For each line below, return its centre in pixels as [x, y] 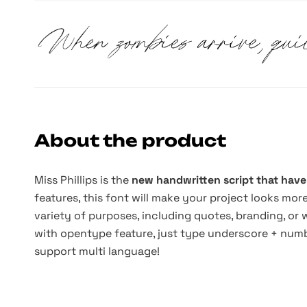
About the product [130, 140]
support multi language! [97, 251]
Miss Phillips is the [83, 180]
